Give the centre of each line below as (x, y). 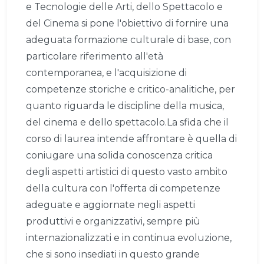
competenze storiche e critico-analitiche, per (131, 90)
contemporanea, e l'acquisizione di (106, 73)
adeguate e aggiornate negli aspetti (110, 205)
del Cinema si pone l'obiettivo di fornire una (127, 24)
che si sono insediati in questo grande (113, 255)
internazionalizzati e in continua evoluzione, (129, 238)
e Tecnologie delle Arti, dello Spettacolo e (124, 7)
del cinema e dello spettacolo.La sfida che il (127, 123)
